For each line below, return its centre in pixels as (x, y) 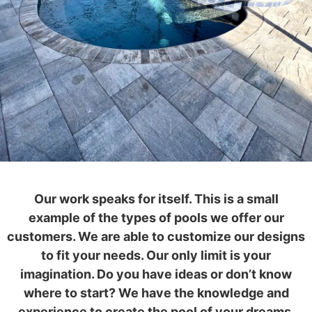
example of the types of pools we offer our (156, 217)
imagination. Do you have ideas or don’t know (156, 274)
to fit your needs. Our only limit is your (156, 255)
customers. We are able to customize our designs (156, 236)
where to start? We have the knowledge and (156, 292)
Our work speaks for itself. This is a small (156, 198)
